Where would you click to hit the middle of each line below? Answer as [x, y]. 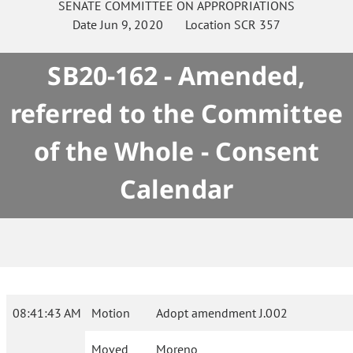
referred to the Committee [176, 113]
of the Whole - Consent [176, 151]
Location [198, 24]
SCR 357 [257, 24]
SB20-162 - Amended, [176, 75]
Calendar [176, 189]
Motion [111, 313]
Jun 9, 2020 [132, 24]
